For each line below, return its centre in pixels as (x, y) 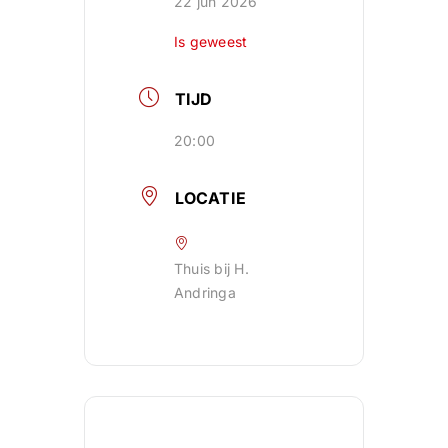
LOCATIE (210, 198)
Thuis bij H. (211, 269)
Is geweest (211, 42)
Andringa (205, 293)
